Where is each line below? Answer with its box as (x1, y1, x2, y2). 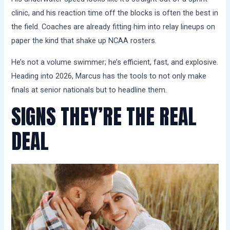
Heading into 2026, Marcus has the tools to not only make (11, 71, 207, 81)
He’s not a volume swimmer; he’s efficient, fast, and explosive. (11, 57, 219, 67)
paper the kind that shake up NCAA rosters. (11, 36, 157, 46)
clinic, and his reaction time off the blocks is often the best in (11, 8, 219, 18)
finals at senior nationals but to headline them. (11, 85, 167, 94)
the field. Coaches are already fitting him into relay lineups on (11, 22, 216, 32)
